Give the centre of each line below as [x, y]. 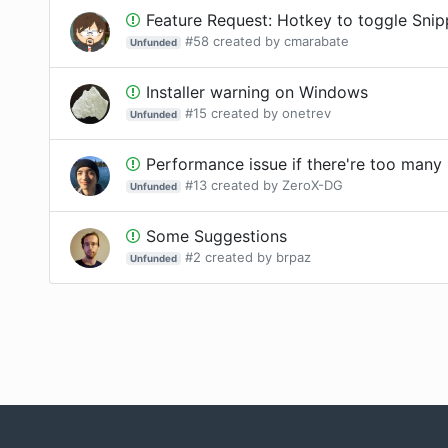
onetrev [306, 113]
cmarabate [316, 41]
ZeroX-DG [312, 185]
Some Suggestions [216, 236]
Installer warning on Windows [257, 92]
